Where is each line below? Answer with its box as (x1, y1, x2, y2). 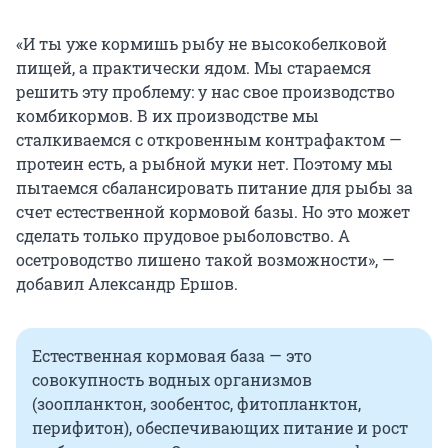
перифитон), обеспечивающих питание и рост (32, 417, 408, 439)
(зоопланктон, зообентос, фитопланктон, (32, 393, 361, 415)
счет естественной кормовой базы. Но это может (16, 201, 410, 223)
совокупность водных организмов (32, 369, 312, 391)
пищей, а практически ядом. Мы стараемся (16, 57, 371, 79)
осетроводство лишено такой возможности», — (16, 249, 395, 271)
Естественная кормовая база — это (32, 345, 312, 367)
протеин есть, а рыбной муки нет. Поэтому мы (16, 153, 393, 175)
